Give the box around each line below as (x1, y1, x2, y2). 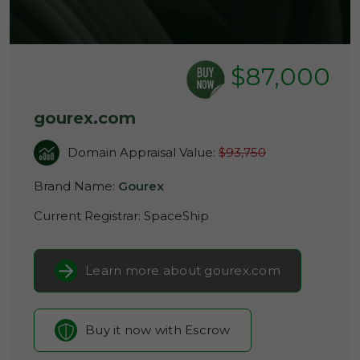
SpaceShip (144, 208, 209, 223)
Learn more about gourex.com (85, 263, 280, 278)
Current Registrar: (34, 208, 144, 223)
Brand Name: (34, 178, 118, 194)
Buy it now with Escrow (85, 322, 231, 337)
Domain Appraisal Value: (67, 145, 219, 160)
